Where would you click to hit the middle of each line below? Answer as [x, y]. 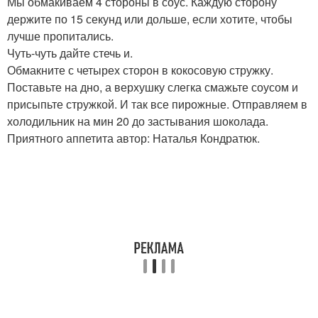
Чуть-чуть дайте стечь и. [70, 53]
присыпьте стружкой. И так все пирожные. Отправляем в [157, 104]
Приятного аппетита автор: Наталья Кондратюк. [133, 138]
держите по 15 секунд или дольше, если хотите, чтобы [150, 18]
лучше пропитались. [60, 35]
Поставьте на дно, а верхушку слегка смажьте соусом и [153, 87]
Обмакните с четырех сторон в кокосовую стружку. [140, 70]
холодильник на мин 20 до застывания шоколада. [138, 121]
